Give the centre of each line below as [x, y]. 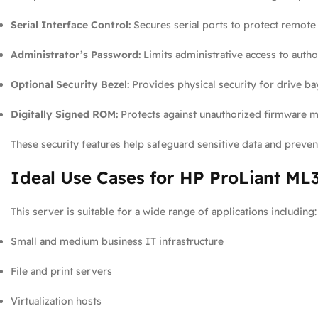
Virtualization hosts [56, 301]
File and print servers [61, 271]
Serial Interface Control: [71, 25]
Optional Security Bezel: [70, 84]
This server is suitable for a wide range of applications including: [164, 212]
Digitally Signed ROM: [64, 114]
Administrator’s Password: [76, 55]
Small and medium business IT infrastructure [117, 241]
